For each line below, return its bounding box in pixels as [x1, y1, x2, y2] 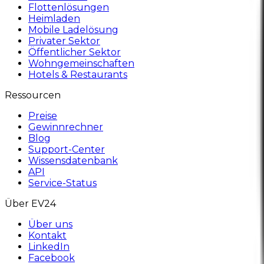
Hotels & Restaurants [28, 68, 127, 80]
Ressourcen [5, 89, 61, 101]
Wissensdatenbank [28, 154, 118, 166]
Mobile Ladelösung [28, 24, 118, 35]
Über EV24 [5, 197, 56, 209]
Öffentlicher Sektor [28, 46, 121, 58]
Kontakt [28, 229, 67, 241]
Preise [28, 110, 57, 121]
